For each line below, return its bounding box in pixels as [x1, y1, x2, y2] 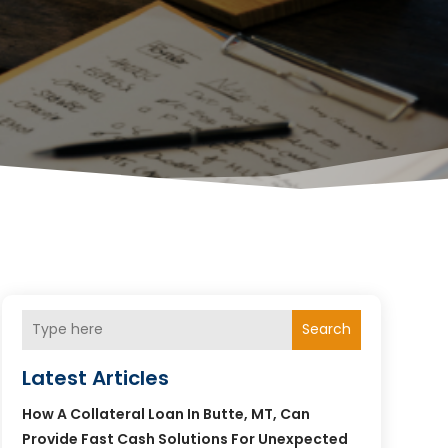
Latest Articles [21, 363, 169, 392]
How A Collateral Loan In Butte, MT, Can [21, 403, 310, 424]
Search [301, 319, 351, 340]
